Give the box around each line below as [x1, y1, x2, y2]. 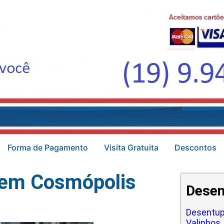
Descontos [174, 142, 216, 152]
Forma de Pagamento [7, 142, 88, 152]
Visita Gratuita [104, 142, 158, 152]
